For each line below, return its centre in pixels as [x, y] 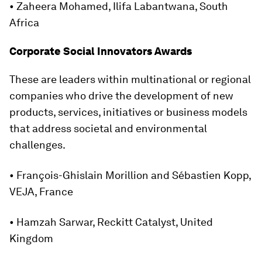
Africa [24, 23]
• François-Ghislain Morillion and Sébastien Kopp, [130, 175]
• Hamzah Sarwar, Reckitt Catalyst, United [111, 222]
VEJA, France [41, 192]
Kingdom [31, 238]
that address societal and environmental [108, 128]
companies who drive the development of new [121, 96]
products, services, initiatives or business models [128, 112]
